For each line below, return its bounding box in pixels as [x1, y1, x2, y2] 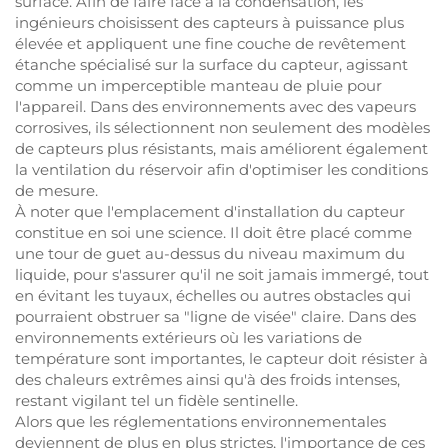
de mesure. [15, 181, 98, 200]
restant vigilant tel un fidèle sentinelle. [15, 391, 298, 410]
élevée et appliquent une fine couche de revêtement [15, 34, 406, 53]
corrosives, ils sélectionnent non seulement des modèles [15, 118, 430, 137]
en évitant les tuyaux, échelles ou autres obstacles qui [15, 286, 411, 305]
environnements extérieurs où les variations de [15, 328, 362, 347]
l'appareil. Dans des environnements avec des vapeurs [15, 97, 416, 116]
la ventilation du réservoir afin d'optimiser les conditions [15, 160, 428, 179]
